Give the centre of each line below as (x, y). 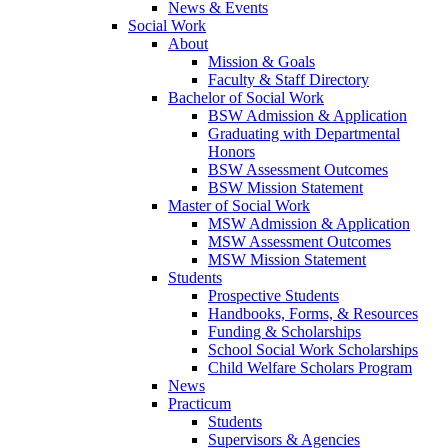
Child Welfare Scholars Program (310, 368)
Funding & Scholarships (284, 332)
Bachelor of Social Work (246, 98)
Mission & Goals (261, 62)
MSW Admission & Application (309, 224)
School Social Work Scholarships (313, 350)
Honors (231, 152)
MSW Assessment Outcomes (299, 242)
